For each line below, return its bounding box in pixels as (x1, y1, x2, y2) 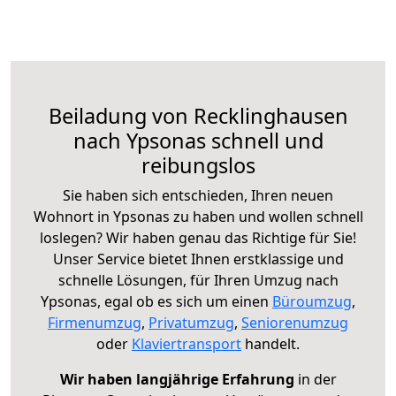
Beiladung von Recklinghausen (48, 101, 348, 130)
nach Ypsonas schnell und (72, 126, 324, 155)
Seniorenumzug (241, 312, 348, 332)
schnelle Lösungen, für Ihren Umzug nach (57, 270, 339, 290)
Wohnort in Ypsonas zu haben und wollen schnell (33, 206, 363, 226)
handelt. (241, 333, 300, 354)
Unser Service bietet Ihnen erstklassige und (52, 248, 344, 269)
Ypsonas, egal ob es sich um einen (41, 291, 272, 311)
